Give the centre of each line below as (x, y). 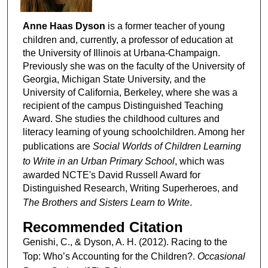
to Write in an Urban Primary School (98, 162)
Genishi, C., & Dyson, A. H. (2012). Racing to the (125, 242)
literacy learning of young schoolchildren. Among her (133, 132)
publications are (57, 147)
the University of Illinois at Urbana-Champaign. (121, 53)
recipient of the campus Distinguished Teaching (123, 106)
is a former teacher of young (165, 26)
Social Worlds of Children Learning (167, 147)
